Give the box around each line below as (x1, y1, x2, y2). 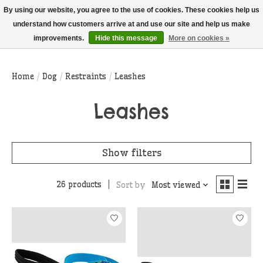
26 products (56, 180, 102, 190)
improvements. (33, 34, 86, 42)
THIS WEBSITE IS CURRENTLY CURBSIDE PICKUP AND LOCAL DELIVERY (8, 2, 243, 11)
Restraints (65, 71, 106, 82)
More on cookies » (168, 34, 230, 42)
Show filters (102, 146, 161, 159)
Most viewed (151, 180, 200, 190)
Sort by (116, 180, 146, 190)
